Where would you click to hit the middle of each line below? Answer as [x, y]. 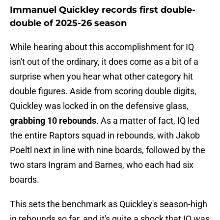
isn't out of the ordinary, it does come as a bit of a [104, 62]
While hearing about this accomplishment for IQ [102, 47]
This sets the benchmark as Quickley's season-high [109, 204]
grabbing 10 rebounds [53, 121]
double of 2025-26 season [68, 23]
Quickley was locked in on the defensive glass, [99, 106]
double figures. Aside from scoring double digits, [103, 91]
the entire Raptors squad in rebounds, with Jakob [105, 136]
